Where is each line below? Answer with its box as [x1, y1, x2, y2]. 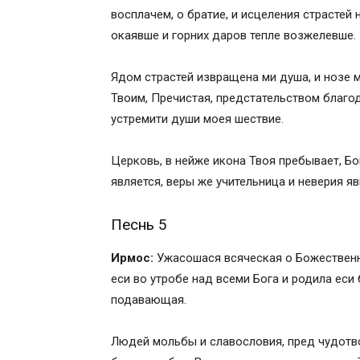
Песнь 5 [111, 215, 167, 234]
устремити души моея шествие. [111, 112, 284, 126]
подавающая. [111, 292, 186, 307]
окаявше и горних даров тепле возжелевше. [111, 28, 356, 43]
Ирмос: [111, 251, 153, 265]
